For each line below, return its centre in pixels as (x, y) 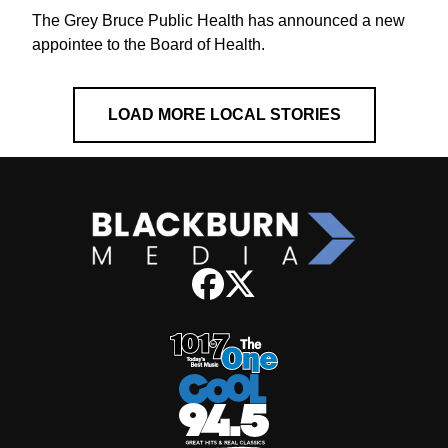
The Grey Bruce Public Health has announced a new (218, 20)
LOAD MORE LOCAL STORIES (224, 114)
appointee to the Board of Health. (148, 44)
